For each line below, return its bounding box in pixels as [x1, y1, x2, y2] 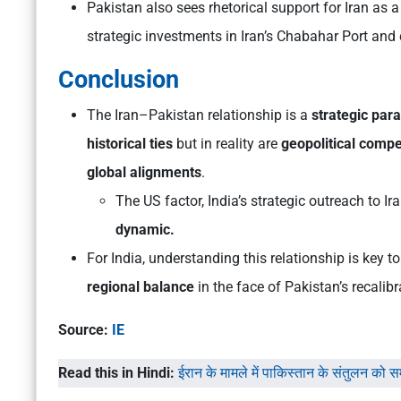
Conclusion [58, 65, 179, 95]
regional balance [87, 278, 198, 296]
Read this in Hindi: [58, 364, 175, 382]
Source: [58, 321, 112, 339]
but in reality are [173, 135, 277, 153]
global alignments [87, 164, 201, 182]
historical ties [87, 135, 173, 153]
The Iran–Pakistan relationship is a [87, 107, 311, 124]
